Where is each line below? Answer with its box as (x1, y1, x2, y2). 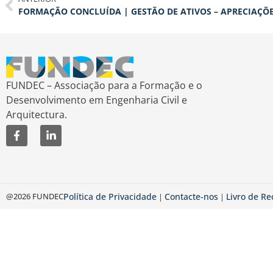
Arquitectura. (6, 107, 67, 121)
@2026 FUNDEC (6, 190, 63, 202)
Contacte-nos (165, 190, 218, 202)
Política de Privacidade (63, 190, 157, 202)
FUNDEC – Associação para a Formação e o (6, 78, 202, 92)
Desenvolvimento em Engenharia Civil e (6, 93, 187, 107)
